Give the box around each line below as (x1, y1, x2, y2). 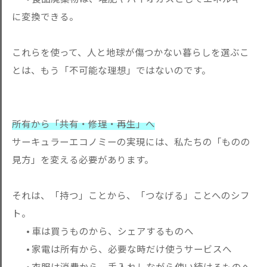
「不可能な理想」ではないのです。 (60, 63, 211, 76)
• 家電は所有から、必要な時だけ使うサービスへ (12, 242, 232, 255)
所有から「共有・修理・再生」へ (12, 117, 155, 130)
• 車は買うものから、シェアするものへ (12, 224, 194, 237)
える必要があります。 (60, 153, 154, 166)
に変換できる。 (12, 10, 79, 23)
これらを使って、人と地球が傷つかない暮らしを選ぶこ (12, 45, 249, 58)
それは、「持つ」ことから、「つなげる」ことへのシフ (12, 188, 250, 201)
